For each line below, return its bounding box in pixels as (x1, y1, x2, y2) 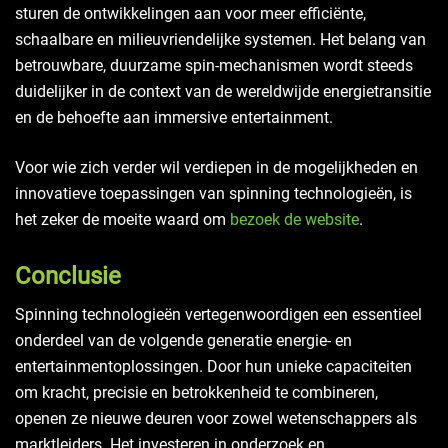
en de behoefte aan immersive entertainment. (15, 108, 333, 128)
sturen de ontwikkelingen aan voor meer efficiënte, (15, 4, 366, 24)
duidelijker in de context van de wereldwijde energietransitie (15, 82, 431, 102)
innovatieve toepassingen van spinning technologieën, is (15, 184, 412, 204)
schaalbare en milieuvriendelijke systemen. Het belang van (15, 30, 426, 50)
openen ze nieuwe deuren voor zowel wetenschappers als (15, 408, 417, 428)
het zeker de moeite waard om (15, 210, 230, 230)
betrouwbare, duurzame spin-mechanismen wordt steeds (15, 56, 413, 76)
